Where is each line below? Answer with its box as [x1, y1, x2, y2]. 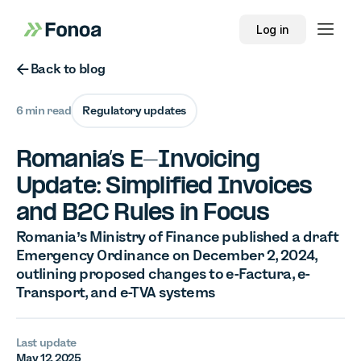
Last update [15, 336, 77, 349]
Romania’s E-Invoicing [15, 147, 260, 173]
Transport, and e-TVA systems [15, 284, 215, 300]
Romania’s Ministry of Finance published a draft [15, 229, 339, 244]
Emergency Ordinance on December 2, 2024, [15, 247, 317, 263]
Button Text [61, 60, 131, 74]
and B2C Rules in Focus [15, 201, 270, 226]
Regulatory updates [82, 104, 186, 117]
